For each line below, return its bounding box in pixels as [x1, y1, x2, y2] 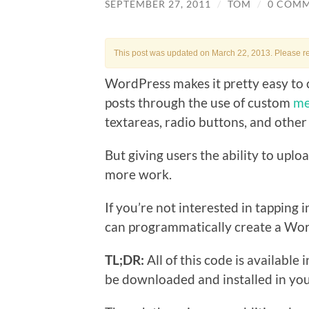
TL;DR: [105, 251, 147, 268]
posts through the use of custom [105, 94, 293, 110]
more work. [105, 166, 172, 182]
